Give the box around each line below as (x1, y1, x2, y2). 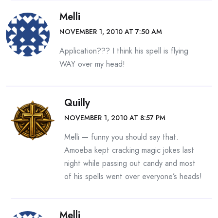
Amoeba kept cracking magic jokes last (64, 145, 194, 156)
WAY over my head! (59, 58, 125, 70)
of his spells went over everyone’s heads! (64, 171, 202, 182)
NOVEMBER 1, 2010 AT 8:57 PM (64, 113, 165, 123)
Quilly (64, 96, 90, 110)
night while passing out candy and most (64, 158, 196, 169)
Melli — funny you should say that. (64, 131, 179, 143)
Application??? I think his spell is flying (59, 45, 188, 57)
